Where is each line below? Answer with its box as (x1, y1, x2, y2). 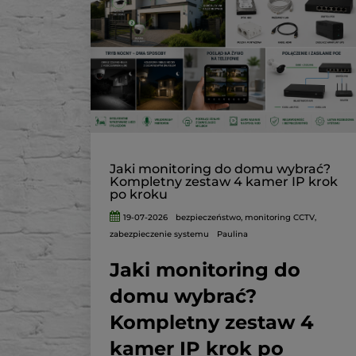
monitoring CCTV (245, 212, 315, 223)
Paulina (217, 229, 248, 240)
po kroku (110, 187, 168, 203)
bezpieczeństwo (176, 212, 242, 223)
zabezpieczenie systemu (110, 229, 209, 240)
